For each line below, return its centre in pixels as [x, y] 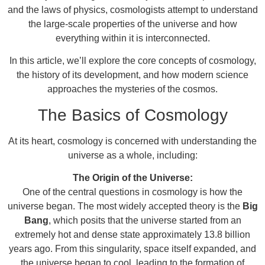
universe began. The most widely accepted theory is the [125, 206]
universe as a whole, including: [132, 155]
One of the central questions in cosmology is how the [132, 192]
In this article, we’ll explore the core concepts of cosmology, [132, 61]
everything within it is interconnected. [132, 38]
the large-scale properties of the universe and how [132, 24]
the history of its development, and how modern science [132, 75]
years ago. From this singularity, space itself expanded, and [132, 249]
